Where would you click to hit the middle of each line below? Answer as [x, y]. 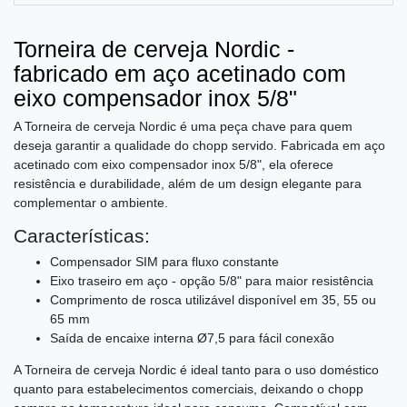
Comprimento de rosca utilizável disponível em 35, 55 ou [213, 300]
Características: [82, 236]
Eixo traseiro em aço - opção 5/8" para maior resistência [212, 281]
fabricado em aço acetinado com [180, 74]
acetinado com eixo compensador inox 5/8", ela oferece [174, 165]
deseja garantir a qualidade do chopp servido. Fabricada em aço [199, 146]
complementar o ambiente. [91, 203]
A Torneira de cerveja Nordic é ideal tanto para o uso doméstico [196, 370]
